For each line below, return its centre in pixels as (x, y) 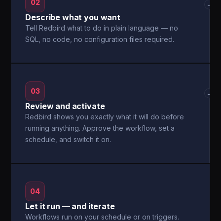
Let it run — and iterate (70, 206)
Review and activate (65, 106)
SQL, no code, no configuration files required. (100, 39)
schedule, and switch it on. (68, 139)
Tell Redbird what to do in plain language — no (102, 28)
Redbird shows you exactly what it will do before (105, 117)
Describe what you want (73, 17)
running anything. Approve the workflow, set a (100, 128)
